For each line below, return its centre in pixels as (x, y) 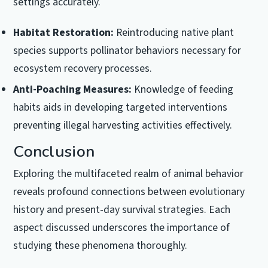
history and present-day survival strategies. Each (122, 210)
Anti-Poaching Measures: (73, 89)
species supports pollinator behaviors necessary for (127, 50)
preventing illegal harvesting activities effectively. (123, 125)
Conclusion (54, 152)
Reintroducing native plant (174, 32)
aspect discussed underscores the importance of (122, 228)
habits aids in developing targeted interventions (121, 107)
